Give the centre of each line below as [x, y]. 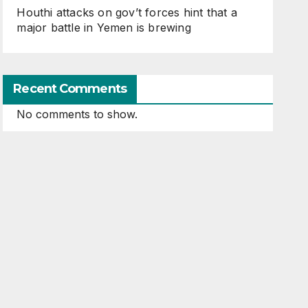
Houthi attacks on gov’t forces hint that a [127, 12]
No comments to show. [77, 114]
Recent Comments [70, 89]
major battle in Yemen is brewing [104, 27]
